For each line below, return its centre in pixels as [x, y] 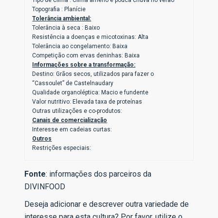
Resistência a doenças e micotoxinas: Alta [91, 37]
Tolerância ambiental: [62, 19]
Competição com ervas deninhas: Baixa [86, 56]
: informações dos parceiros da [99, 174]
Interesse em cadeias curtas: [72, 130]
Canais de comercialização [70, 120]
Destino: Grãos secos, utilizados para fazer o [93, 74]
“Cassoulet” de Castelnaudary [73, 83]
